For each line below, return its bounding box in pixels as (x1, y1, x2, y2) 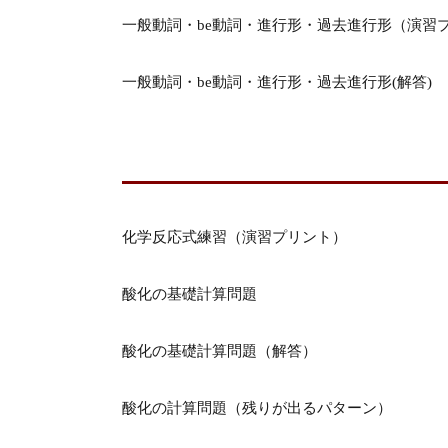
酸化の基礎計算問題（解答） (122, 343, 317, 359)
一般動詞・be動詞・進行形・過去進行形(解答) (122, 74, 432, 90)
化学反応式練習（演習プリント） (122, 229, 347, 245)
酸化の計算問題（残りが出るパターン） (122, 400, 392, 416)
